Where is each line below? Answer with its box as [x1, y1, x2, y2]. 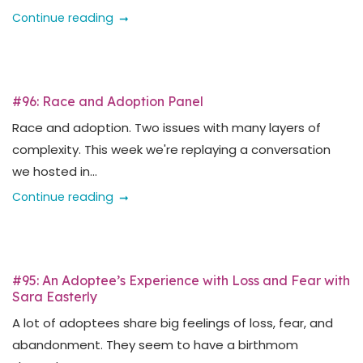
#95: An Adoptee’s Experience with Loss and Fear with [12, 272, 350, 288]
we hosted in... [12, 163, 97, 180]
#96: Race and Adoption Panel [12, 93, 203, 109]
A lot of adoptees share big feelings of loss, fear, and [12, 314, 333, 331]
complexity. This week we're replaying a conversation [12, 141, 331, 158]
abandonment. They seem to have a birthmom [12, 336, 298, 353]
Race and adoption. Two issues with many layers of [12, 119, 321, 136]
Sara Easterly [12, 288, 97, 305]
